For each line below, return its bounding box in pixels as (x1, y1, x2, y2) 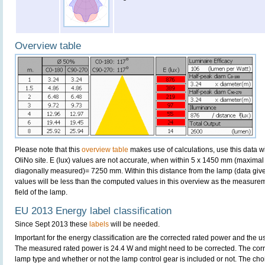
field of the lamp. (15, 188, 67, 196)
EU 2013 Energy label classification (15, 205, 172, 216)
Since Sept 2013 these (15, 220, 89, 228)
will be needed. (109, 220, 160, 228)
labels (89, 220, 109, 228)
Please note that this (15, 146, 82, 154)
